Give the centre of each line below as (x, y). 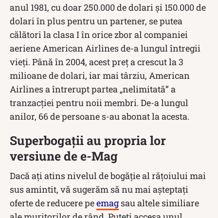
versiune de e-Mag (64, 156)
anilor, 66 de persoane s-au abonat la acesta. (100, 116)
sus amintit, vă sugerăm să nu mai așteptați (99, 189)
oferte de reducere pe (53, 203)
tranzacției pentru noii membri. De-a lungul (99, 102)
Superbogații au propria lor (88, 140)
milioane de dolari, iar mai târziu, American (100, 75)
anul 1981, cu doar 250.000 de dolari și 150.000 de (108, 7)
